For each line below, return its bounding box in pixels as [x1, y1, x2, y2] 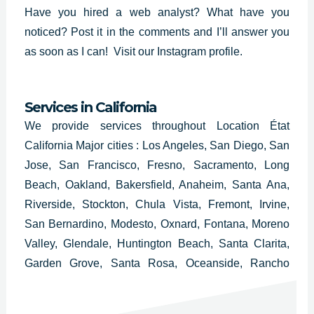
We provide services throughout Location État [24, 119, 290, 132]
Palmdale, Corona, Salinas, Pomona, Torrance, [24, 296, 290, 308]
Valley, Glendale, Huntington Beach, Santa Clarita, [24, 237, 290, 250]
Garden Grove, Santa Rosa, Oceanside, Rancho [24, 257, 290, 269]
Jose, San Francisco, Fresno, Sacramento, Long [24, 158, 290, 171]
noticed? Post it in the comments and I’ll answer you [24, 25, 290, 38]
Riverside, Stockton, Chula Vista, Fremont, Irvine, [24, 198, 290, 210]
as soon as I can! [24, 45, 114, 57]
